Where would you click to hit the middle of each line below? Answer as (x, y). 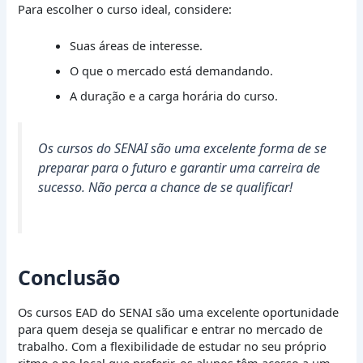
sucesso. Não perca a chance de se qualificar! (166, 187)
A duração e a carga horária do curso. (174, 95)
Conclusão (69, 277)
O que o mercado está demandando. (172, 70)
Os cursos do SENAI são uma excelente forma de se (183, 148)
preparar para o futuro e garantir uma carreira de (179, 167)
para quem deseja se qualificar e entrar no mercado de (171, 329)
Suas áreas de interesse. (137, 45)
